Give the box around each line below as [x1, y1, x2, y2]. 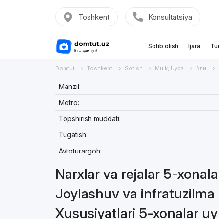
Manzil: [58, 82, 81, 90]
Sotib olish [148, 43, 178, 50]
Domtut [55, 65, 75, 72]
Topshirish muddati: [58, 114, 121, 123]
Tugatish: [58, 131, 88, 139]
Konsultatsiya [148, 12, 192, 22]
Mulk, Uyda [154, 65, 184, 72]
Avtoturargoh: [58, 147, 102, 155]
